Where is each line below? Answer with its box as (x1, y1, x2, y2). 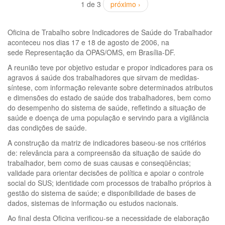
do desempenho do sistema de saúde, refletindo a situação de (8, 102, 206, 113)
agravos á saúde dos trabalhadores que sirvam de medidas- (8, 72, 199, 82)
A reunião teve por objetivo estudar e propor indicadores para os (8, 62, 213, 72)
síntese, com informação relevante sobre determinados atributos (8, 82, 213, 92)
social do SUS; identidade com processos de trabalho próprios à (8, 178, 211, 188)
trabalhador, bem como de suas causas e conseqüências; (8, 158, 191, 168)
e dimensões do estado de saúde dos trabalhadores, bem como (8, 92, 211, 102)
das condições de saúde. (8, 123, 87, 133)
